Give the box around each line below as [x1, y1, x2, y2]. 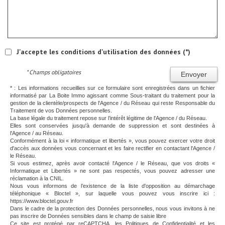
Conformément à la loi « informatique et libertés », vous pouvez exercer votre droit [10, 137, 215, 144]
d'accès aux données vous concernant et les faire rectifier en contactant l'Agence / [10, 145, 215, 151]
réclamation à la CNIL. [10, 175, 64, 181]
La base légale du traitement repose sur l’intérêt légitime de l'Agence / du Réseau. [10, 115, 207, 121]
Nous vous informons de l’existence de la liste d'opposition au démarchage [10, 182, 215, 189]
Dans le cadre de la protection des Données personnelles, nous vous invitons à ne [10, 205, 215, 211]
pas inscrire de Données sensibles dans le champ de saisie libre [10, 212, 166, 219]
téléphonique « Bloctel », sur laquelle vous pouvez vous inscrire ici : [10, 190, 215, 196]
